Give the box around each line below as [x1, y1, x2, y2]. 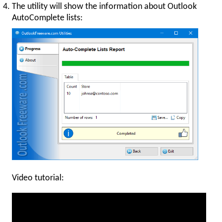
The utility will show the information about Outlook [12, 1, 197, 11]
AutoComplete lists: [12, 13, 83, 23]
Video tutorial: [12, 173, 64, 183]
